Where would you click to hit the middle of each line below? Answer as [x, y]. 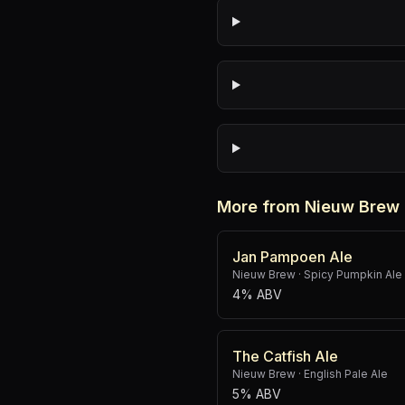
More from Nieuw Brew [308, 207]
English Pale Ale [346, 374]
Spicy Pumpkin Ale [353, 274]
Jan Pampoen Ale [292, 257]
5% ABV [257, 394]
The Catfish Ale [285, 356]
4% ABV [257, 294]
